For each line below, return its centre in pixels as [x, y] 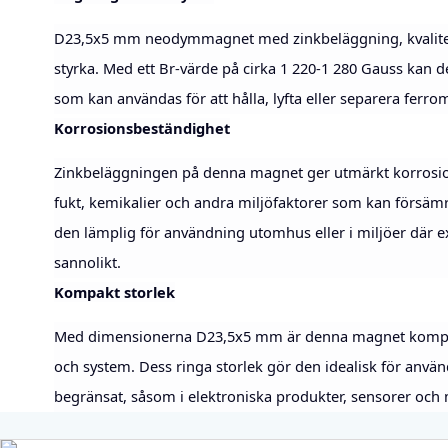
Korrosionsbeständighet [141, 128]
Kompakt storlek [114, 292]
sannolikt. [87, 262]
